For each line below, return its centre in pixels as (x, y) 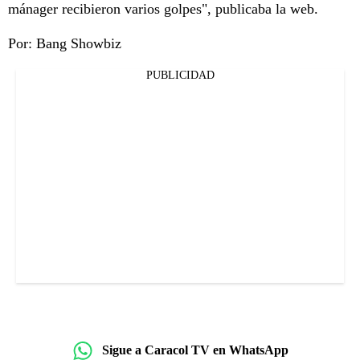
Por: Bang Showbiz (65, 43)
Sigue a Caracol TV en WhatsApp (195, 350)
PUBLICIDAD (180, 75)
